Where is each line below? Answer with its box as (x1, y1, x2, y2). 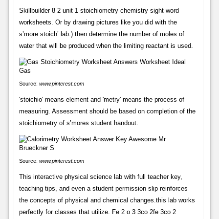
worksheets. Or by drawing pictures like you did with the (19, 19, 177, 26)
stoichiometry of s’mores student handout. (19, 119, 138, 127)
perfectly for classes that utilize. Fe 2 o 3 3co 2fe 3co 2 (19, 208, 176, 216)
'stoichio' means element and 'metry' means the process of (19, 96, 184, 104)
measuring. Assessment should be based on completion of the (19, 108, 196, 115)
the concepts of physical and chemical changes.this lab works (19, 197, 195, 204)
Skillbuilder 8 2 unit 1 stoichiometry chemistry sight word (19, 7, 179, 15)
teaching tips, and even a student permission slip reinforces (19, 185, 188, 193)
